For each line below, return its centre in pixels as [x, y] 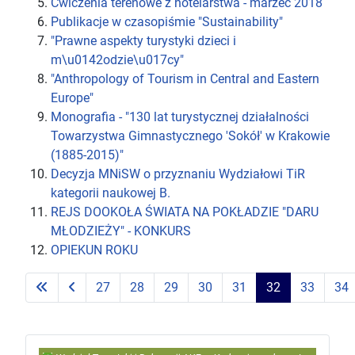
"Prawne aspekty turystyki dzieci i [143, 40]
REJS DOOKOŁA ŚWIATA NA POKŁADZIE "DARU [185, 212]
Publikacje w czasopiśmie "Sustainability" [167, 21]
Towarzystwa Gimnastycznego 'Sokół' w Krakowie [190, 136]
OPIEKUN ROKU [94, 250]
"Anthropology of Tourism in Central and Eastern [185, 78]
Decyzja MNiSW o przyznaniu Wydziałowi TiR [178, 174]
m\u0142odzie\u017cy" [117, 59]
